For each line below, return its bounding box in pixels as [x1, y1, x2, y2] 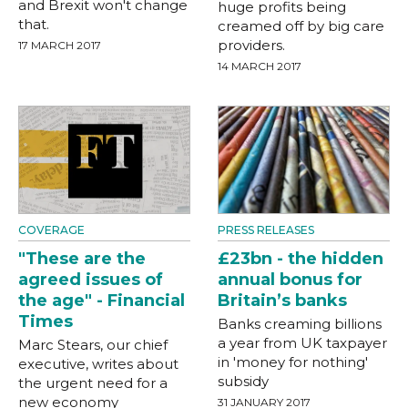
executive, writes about [18, 354, 178, 372]
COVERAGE [18, 222, 85, 237]
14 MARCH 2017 [218, 58, 301, 73]
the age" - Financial [18, 290, 185, 311]
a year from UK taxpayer [218, 333, 387, 352]
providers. [218, 36, 285, 54]
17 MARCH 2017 [18, 37, 101, 52]
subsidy [218, 372, 269, 390]
